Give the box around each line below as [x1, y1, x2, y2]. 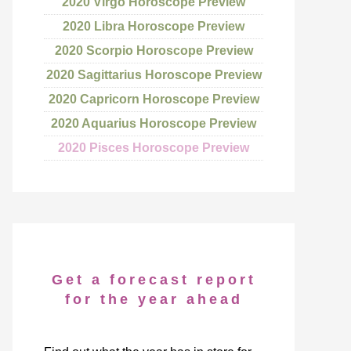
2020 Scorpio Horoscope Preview [54, 44, 253, 57]
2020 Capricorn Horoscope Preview [48, 92, 259, 106]
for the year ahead [64, 291, 243, 307]
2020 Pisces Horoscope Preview [58, 141, 249, 154]
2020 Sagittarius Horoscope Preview [45, 68, 262, 81]
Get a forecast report [51, 272, 256, 288]
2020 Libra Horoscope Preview [63, 20, 244, 33]
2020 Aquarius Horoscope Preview [51, 117, 256, 130]
